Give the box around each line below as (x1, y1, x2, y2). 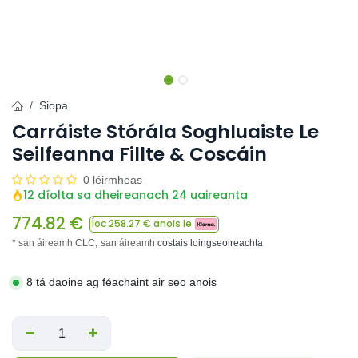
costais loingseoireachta (157, 237, 263, 249)
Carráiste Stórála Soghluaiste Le (12, 118, 319, 145)
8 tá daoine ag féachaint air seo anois (26, 276, 217, 288)
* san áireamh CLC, (12, 237, 97, 249)
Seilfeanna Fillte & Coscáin (12, 141, 267, 167)
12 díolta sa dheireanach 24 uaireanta (23, 187, 248, 203)
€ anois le (141, 217, 192, 230)
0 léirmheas (83, 173, 142, 186)
